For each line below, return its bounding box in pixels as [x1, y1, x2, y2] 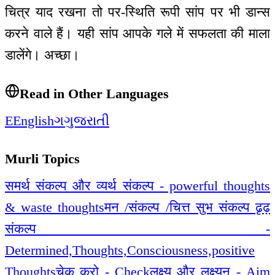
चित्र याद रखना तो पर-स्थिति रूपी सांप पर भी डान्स [5, 4, 270, 20]
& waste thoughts [5, 199, 105, 215]
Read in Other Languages [20, 85, 169, 101]
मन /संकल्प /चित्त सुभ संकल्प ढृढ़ [104, 199, 271, 215]
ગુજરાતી [64, 112, 109, 128]
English [13, 112, 54, 128]
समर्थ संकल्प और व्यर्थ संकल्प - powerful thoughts [5, 177, 270, 193]
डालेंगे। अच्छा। [5, 47, 80, 63]
